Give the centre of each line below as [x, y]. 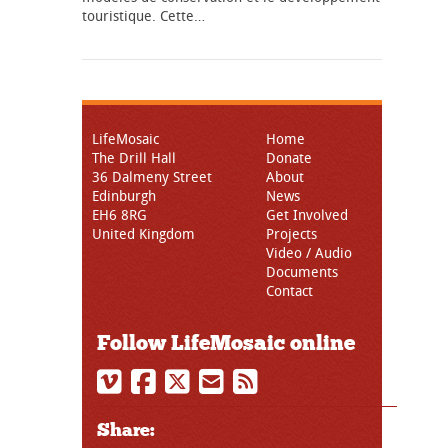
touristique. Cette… [143, 16]
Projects [291, 234]
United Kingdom [143, 234]
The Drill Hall [134, 158]
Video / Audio [309, 253]
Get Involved [307, 215]
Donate [289, 158]
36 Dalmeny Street [152, 177]
